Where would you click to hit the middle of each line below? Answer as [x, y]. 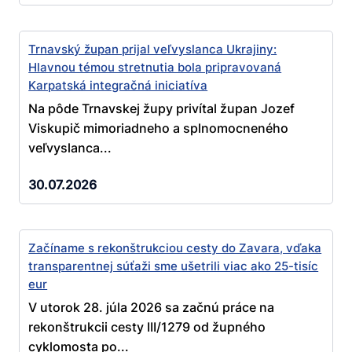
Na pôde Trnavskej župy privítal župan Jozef [162, 108]
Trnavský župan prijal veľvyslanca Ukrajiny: [153, 49]
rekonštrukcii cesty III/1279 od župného [147, 327]
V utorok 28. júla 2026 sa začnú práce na [152, 308]
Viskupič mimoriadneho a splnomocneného [159, 128]
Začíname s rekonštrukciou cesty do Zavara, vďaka [175, 248]
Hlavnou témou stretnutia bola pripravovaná [155, 68]
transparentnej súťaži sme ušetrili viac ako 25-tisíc [174, 266]
